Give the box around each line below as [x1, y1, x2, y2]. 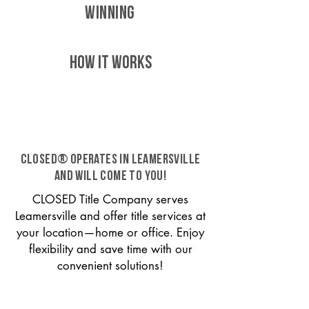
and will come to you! [54, 170, 167, 183]
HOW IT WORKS [69, 54, 152, 73]
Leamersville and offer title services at [15, 208, 206, 223]
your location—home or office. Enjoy [17, 225, 204, 240]
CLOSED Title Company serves [32, 192, 188, 207]
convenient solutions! [57, 258, 163, 273]
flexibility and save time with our [28, 241, 192, 257]
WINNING [85, 5, 135, 23]
